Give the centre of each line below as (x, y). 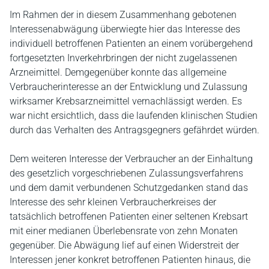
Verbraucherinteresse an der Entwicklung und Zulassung (128, 87)
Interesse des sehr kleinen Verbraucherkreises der (113, 202)
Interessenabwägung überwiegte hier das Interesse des (125, 29)
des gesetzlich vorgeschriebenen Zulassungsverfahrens (126, 173)
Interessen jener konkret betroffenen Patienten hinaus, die (130, 260)
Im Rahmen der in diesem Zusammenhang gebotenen (123, 15)
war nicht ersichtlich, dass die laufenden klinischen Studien (134, 116)
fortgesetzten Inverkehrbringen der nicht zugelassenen (123, 58)
